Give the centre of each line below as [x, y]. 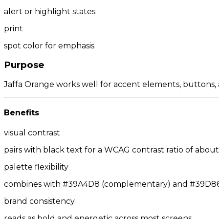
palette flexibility [36, 167]
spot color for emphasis [49, 45]
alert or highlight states [50, 11]
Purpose [24, 65]
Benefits [22, 113]
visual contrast [32, 132]
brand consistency [39, 201]
